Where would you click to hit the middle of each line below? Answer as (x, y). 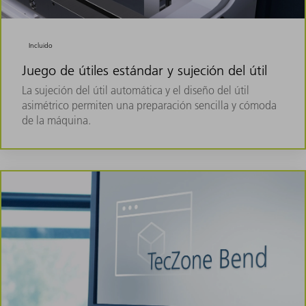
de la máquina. (56, 121)
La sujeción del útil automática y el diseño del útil (136, 91)
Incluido (41, 46)
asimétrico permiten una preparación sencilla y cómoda (149, 106)
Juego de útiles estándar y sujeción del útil (144, 71)
